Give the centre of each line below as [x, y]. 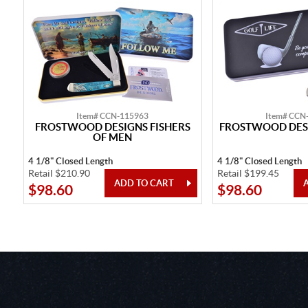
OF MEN [112, 137]
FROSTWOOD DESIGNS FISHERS [112, 126]
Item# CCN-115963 [112, 115]
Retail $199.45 [248, 173]
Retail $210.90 [59, 173]
